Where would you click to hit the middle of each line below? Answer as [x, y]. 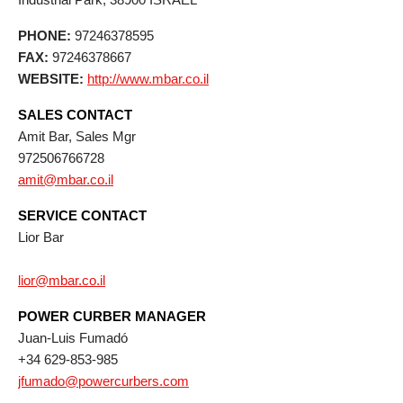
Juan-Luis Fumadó [73, 338]
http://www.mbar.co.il [148, 79]
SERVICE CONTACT [82, 215]
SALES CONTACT [75, 115]
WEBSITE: [53, 79]
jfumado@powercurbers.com [103, 381]
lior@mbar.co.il [62, 280]
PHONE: [46, 36]
